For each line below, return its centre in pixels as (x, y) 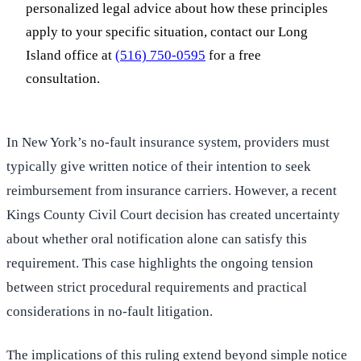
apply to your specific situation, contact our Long (167, 32)
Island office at (71, 56)
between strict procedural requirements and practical (157, 288)
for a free (233, 56)
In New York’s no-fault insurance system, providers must (168, 143)
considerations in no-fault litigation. (110, 312)
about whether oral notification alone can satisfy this (157, 239)
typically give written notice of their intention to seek (159, 167)
